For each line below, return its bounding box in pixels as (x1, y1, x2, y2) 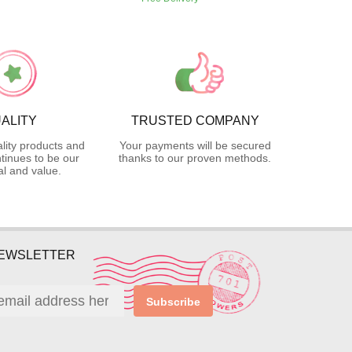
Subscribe (146, 295, 201, 309)
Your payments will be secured (119, 139, 271, 152)
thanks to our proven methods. (119, 152, 271, 165)
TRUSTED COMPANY (130, 114, 259, 128)
